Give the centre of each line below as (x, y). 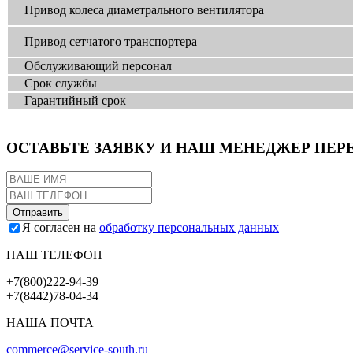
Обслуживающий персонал (90, 65)
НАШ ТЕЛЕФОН (54, 255)
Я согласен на (61, 228)
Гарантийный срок (67, 100)
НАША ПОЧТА (50, 323)
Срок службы (53, 83)
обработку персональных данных (189, 228)
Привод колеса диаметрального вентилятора (136, 9)
